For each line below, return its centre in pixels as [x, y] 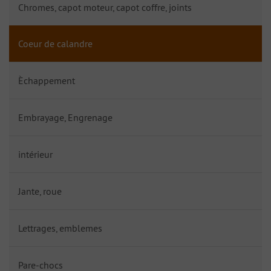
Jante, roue [40, 191]
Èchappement [47, 80]
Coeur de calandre [55, 43]
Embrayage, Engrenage [65, 117]
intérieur [35, 154]
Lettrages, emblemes [60, 228]
